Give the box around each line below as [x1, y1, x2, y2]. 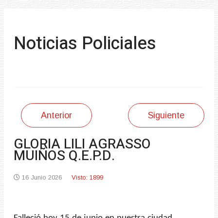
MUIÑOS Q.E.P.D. [14, 145, 115, 166]
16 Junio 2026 [22, 173, 62, 181]
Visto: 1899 [72, 173, 103, 181]
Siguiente [148, 110, 184, 120]
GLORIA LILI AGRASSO [14, 134, 151, 154]
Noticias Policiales [14, 30, 156, 56]
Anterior [41, 110, 72, 120]
